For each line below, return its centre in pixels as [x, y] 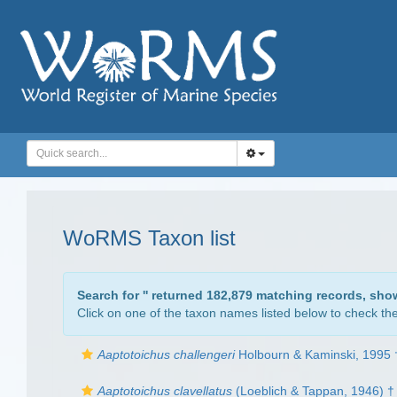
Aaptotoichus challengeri [166, 354]
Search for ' [111, 295]
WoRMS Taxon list [149, 238]
